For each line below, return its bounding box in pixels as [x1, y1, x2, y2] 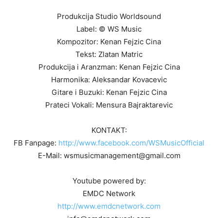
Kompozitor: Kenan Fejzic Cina [57, 37, 161, 47]
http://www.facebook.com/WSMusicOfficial [58, 138, 204, 148]
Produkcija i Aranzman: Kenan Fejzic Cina [38, 62, 180, 72]
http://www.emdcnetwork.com [57, 201, 161, 211]
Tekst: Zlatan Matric [75, 50, 143, 59]
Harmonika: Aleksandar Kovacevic [51, 75, 167, 85]
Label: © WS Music [76, 24, 142, 34]
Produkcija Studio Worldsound [57, 12, 161, 21]
